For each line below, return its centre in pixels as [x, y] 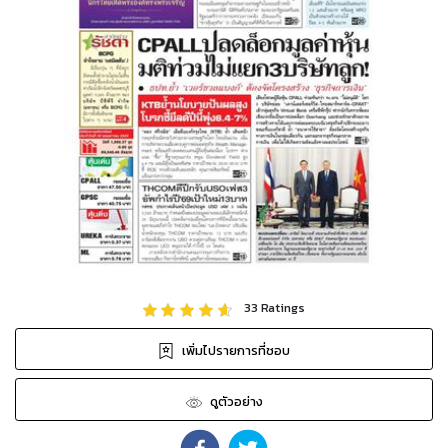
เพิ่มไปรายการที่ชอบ [236, 351]
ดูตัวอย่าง [236, 402]
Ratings [282, 308]
